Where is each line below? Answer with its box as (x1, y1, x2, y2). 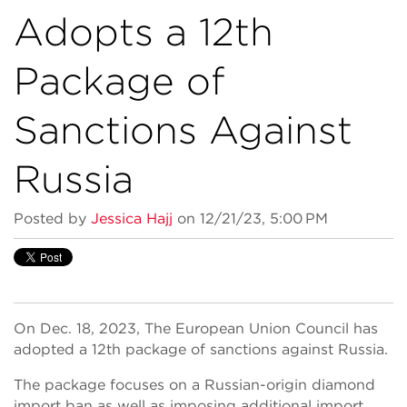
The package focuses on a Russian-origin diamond (14, 376, 375, 393)
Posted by (14, 210, 86, 227)
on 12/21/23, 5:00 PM (173, 210, 328, 227)
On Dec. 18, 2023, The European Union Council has (14, 320, 378, 337)
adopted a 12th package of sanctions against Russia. (14, 341, 388, 358)
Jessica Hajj (91, 210, 173, 227)
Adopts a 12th (14, 9, 273, 55)
